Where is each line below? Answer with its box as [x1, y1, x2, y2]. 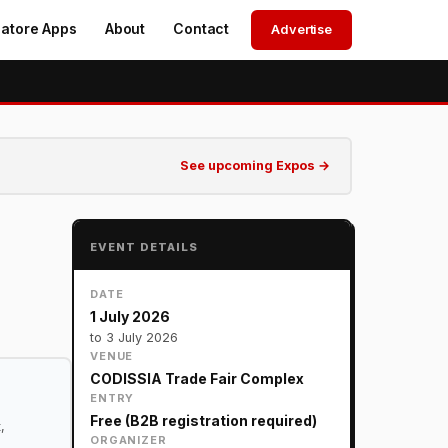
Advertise [271, 22, 332, 37]
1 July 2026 [90, 308, 170, 325]
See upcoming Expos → [180, 158, 330, 173]
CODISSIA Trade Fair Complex [90, 370, 304, 387]
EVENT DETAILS [90, 240, 199, 254]
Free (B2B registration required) [90, 412, 317, 429]
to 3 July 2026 [90, 330, 178, 345]
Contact [173, 20, 230, 37]
